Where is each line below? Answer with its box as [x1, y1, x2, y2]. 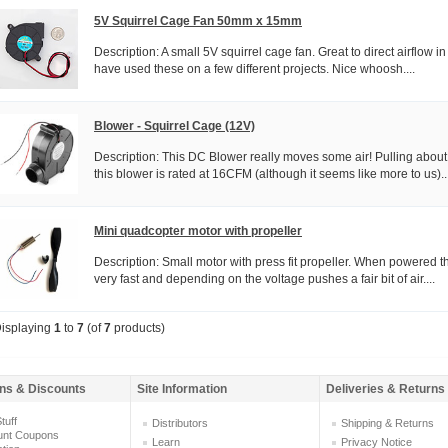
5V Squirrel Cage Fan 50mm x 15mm [94, 13, 302, 28]
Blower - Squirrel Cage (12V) [94, 118, 255, 133]
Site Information [137, 382, 227, 397]
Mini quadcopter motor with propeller [94, 223, 302, 238]
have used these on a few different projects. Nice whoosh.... [94, 61, 415, 76]
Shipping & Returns [341, 417, 434, 430]
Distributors [152, 417, 208, 430]
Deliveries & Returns [326, 382, 445, 397]
